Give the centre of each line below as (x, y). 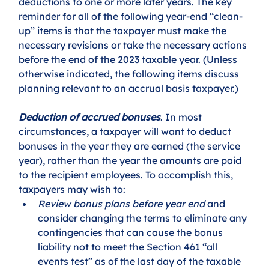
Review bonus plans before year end (122, 203)
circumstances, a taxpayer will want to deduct (126, 131)
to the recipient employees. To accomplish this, (127, 174)
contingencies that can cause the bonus (132, 232)
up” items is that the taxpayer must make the (124, 30)
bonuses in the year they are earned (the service (131, 146)
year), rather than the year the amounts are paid (131, 160)
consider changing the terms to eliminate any (144, 218)
